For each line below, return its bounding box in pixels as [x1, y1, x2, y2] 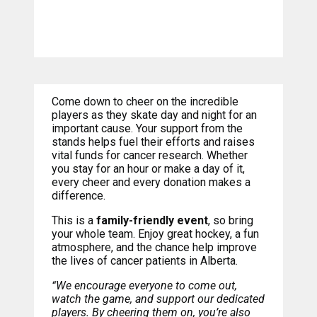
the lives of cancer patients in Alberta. [51, 254, 238, 268]
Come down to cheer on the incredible [51, 95, 238, 109]
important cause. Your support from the [51, 122, 243, 136]
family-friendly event [96, 214, 208, 228]
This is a [51, 214, 96, 228]
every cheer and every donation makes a [51, 175, 250, 190]
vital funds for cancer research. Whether [51, 149, 248, 163]
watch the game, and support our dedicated [51, 292, 265, 306]
